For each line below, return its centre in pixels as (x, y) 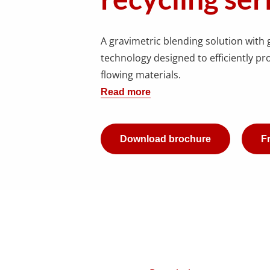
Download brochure (166, 139)
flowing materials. (141, 75)
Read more (126, 92)
